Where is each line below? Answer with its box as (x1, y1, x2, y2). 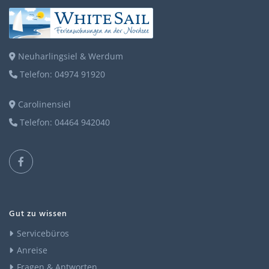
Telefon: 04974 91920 (17, 68, 105, 80)
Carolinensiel (16, 98, 71, 110)
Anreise (17, 244, 47, 256)
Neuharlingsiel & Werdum (16, 50, 123, 62)
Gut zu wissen (9, 207, 67, 221)
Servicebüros (17, 227, 69, 239)
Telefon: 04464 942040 (17, 116, 110, 128)
